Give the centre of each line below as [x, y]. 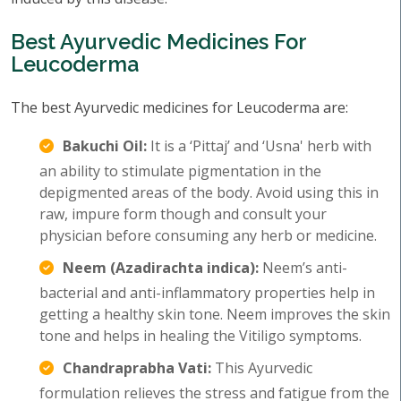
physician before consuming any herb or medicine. [208, 235]
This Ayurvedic [262, 368]
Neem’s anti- [303, 268]
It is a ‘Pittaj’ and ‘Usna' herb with [259, 146]
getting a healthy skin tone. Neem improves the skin [215, 314]
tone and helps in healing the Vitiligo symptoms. [202, 336]
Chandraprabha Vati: [137, 368]
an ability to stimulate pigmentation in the [180, 171]
